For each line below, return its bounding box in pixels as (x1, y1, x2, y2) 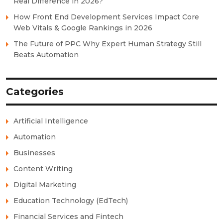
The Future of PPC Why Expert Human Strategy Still (13, 39, 202, 48)
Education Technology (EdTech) (13, 196, 128, 205)
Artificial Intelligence (13, 116, 88, 125)
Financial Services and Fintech (13, 212, 123, 221)
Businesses (13, 148, 55, 157)
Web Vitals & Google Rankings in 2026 (13, 23, 152, 32)
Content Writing (13, 164, 73, 173)
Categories (6, 85, 64, 98)
